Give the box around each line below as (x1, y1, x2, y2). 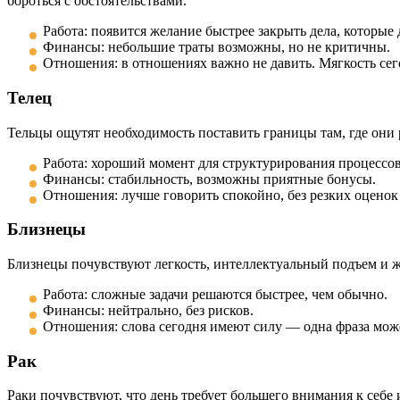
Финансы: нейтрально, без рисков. (43, 303, 254, 319)
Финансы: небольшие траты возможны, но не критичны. (43, 39, 390, 55)
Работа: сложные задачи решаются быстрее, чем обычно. (43, 287, 387, 303)
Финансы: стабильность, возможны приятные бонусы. (43, 171, 376, 187)
